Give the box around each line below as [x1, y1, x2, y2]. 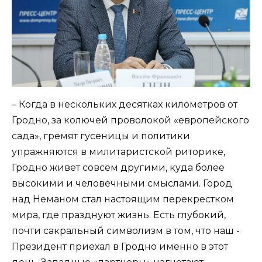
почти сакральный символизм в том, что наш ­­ [12, 225, 240, 236]
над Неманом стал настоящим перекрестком [12, 193, 234, 205]
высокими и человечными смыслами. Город [12, 177, 232, 189]
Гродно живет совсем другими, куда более [12, 161, 225, 173]
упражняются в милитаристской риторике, [12, 146, 225, 157]
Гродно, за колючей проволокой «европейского [12, 114, 249, 126]
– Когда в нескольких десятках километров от [12, 98, 237, 110]
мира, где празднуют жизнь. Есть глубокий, [12, 209, 226, 220]
